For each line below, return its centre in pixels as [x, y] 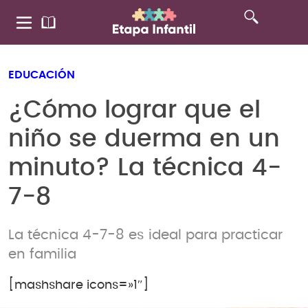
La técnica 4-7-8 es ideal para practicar [145, 235]
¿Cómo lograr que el [134, 110]
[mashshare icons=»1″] [79, 286]
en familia [42, 254]
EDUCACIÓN [42, 75]
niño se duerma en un [144, 139]
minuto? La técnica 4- [145, 168]
